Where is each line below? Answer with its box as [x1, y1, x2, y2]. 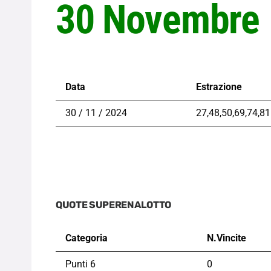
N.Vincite [207, 232, 246, 244]
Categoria [65, 232, 108, 244]
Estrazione [196, 81, 242, 93]
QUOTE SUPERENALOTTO [56, 199, 171, 211]
